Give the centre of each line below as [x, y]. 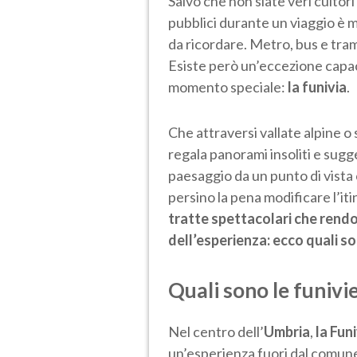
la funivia [317, 86]
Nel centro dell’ [216, 331]
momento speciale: [228, 86]
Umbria [287, 331]
